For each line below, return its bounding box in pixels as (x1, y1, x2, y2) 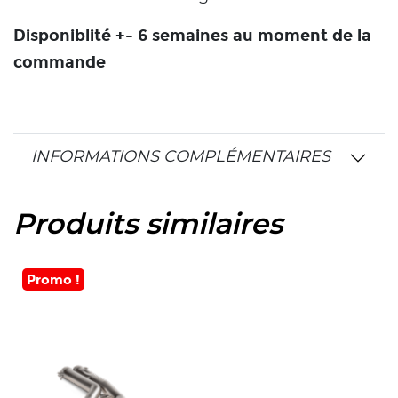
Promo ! (27, 271, 80, 289)
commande (13, 52, 110, 73)
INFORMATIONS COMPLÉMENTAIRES (31, 149, 330, 166)
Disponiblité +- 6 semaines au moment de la (13, 26, 371, 46)
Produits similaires (13, 211, 283, 240)
